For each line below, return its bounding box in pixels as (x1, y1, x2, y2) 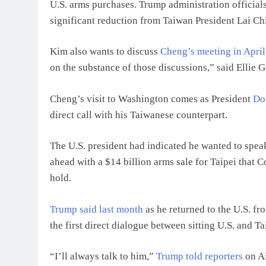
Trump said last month (50, 203, 143, 215)
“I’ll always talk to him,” (50, 251, 156, 262)
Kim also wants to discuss (50, 46, 160, 57)
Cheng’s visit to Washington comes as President (50, 93, 253, 104)
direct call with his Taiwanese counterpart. (50, 109, 227, 121)
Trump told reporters (156, 251, 243, 262)
